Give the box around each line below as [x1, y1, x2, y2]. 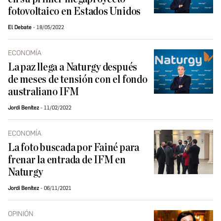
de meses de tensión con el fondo [8, 74, 147, 86]
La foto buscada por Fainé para [8, 142, 140, 154]
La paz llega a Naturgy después [8, 62, 138, 74]
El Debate [8, 24, 32, 31]
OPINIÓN [8, 210, 34, 219]
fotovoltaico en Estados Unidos [8, 6, 141, 18]
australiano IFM [8, 86, 79, 98]
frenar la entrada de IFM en [8, 154, 126, 166]
